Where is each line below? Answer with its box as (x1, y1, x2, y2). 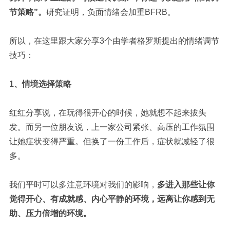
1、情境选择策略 (9, 79, 71, 88)
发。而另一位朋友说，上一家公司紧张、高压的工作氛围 (9, 122, 215, 131)
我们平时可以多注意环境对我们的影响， (9, 180, 157, 189)
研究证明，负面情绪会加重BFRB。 (46, 7, 176, 16)
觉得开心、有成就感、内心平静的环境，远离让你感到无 (9, 194, 215, 203)
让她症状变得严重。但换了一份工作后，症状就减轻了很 (9, 137, 215, 146)
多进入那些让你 (157, 180, 215, 189)
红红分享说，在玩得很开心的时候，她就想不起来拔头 (9, 108, 206, 117)
